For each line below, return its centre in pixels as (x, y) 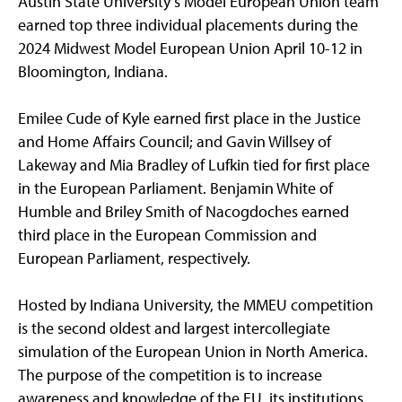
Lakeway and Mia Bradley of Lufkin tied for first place (194, 165)
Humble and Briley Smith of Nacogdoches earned (184, 212)
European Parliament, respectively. (136, 258)
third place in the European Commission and (167, 235)
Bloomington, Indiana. (93, 72)
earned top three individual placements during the (188, 25)
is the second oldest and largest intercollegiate (174, 328)
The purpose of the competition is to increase (170, 375)
